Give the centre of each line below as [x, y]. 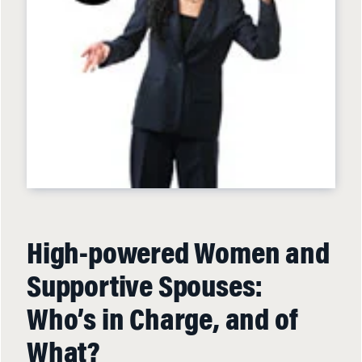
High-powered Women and [178, 257]
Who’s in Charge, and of [162, 323]
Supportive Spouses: [145, 290]
